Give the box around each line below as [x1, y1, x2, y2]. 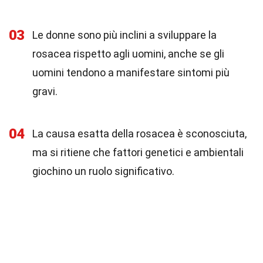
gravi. [32, 85, 58, 97]
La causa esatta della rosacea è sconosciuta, [32, 127, 247, 140]
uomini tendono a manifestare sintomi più [32, 66, 230, 79]
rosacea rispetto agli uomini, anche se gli [32, 48, 224, 60]
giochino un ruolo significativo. [32, 165, 174, 177]
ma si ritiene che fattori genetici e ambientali [32, 146, 244, 159]
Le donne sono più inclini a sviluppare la [32, 29, 217, 41]
